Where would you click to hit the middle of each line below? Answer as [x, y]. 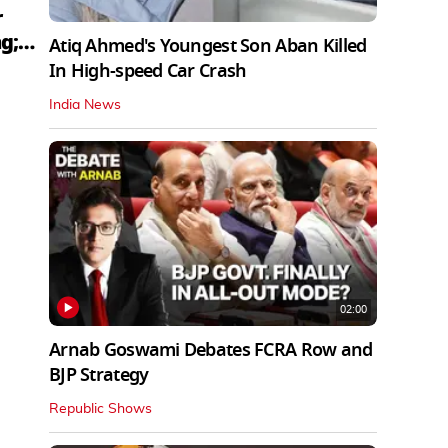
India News [85, 105]
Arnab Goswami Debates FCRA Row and [211, 349]
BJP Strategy [99, 374]
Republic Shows [100, 408]
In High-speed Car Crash [148, 71]
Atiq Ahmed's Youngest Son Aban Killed [208, 46]
